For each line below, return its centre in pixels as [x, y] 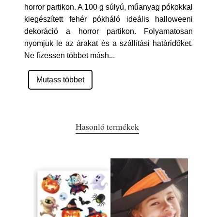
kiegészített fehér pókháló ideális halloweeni [108, 19]
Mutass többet [60, 80]
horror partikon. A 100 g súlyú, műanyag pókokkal [108, 7]
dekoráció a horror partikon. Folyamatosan [108, 31]
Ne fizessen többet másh [67, 55]
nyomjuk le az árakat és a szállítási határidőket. [108, 43]
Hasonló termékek [107, 126]
